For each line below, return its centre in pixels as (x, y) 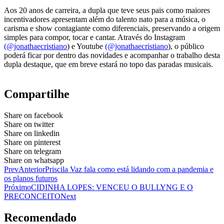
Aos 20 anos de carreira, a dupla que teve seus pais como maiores (107, 10)
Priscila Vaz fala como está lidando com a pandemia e (129, 169)
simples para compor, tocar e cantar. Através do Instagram (94, 37)
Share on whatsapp (34, 160)
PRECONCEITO (32, 196)
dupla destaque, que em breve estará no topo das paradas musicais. (108, 64)
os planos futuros (31, 178)
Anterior (32, 169)
